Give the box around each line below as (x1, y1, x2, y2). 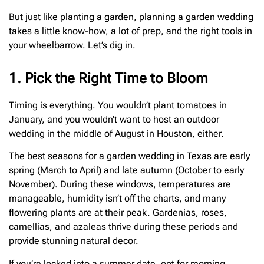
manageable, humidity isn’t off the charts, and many (9, 193, 226, 204)
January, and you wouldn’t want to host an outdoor (9, 113, 219, 125)
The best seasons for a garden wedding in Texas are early (9, 150, 250, 162)
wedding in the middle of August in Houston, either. (9, 127, 224, 139)
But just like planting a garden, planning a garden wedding (9, 11, 253, 22)
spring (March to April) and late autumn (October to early (9, 164, 244, 176)
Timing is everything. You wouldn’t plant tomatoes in (9, 99, 227, 111)
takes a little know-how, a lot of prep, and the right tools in (9, 25, 252, 37)
